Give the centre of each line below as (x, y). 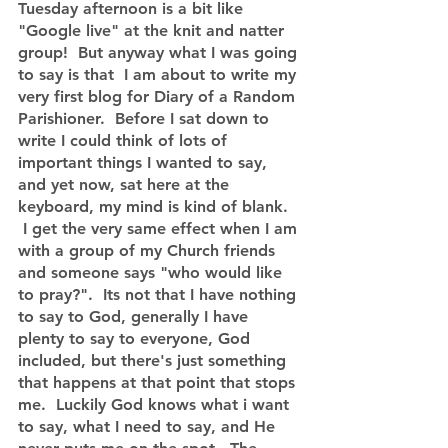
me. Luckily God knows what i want (156, 404)
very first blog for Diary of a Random (159, 96)
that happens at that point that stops (159, 382)
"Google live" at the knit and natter (153, 30)
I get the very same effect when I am (160, 228)
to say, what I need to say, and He (149, 426)
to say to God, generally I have (135, 316)
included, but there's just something (154, 360)
